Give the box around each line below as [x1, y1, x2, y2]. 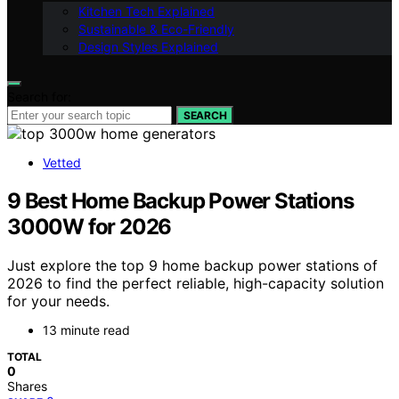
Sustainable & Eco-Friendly [78, 20, 234, 37]
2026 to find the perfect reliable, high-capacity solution [7, 274, 384, 293]
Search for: [7, 88, 71, 104]
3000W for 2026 [7, 213, 172, 240]
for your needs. [7, 292, 110, 311]
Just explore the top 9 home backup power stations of [7, 256, 378, 275]
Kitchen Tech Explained [78, 3, 215, 19]
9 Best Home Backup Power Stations [7, 187, 354, 214]
